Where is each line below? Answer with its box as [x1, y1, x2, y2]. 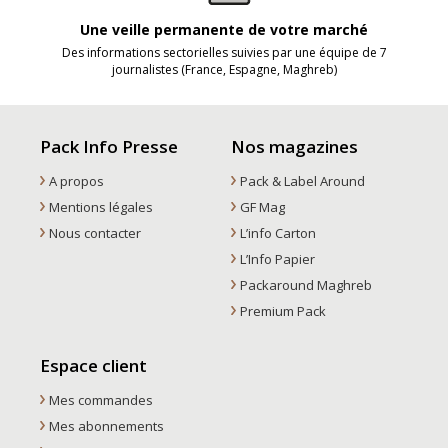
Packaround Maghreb [239, 275, 372, 294]
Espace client [40, 353, 147, 377]
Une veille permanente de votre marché [80, 19, 368, 39]
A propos [48, 171, 104, 190]
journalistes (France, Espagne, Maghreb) [111, 60, 337, 78]
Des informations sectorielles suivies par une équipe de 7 [61, 43, 387, 61]
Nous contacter [48, 223, 141, 242]
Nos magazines [231, 134, 359, 158]
